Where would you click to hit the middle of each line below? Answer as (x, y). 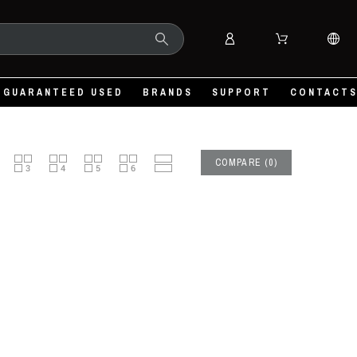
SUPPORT (241, 92)
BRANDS (168, 92)
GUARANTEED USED (63, 92)
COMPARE (238, 163)
